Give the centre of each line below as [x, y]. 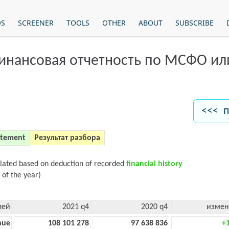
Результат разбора [67, 138]
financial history [154, 164]
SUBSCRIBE [194, 23]
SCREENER [36, 23]
